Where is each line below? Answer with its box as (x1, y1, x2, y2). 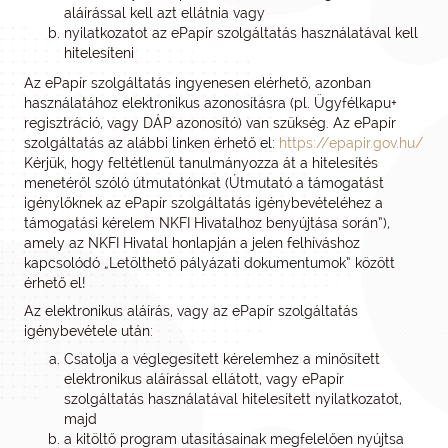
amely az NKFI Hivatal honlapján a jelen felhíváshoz (24, 235, 360, 251)
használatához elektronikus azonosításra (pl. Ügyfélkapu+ (24, 95, 397, 111)
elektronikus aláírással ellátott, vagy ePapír (64, 371, 344, 387)
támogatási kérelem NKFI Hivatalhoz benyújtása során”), (24, 215, 390, 231)
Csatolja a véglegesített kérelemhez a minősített (64, 351, 380, 367)
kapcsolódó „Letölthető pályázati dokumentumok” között (24, 255, 395, 271)
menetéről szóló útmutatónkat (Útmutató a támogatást (24, 175, 384, 191)
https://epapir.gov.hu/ (279, 135, 423, 151)
